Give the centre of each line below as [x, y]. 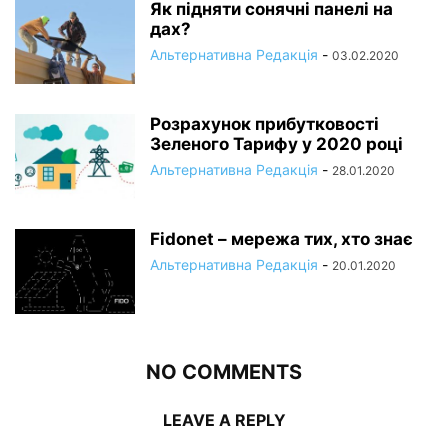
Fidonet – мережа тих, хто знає [281, 239]
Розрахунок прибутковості [264, 124]
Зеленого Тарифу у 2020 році [276, 144]
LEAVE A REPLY [224, 420]
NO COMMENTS [224, 372]
